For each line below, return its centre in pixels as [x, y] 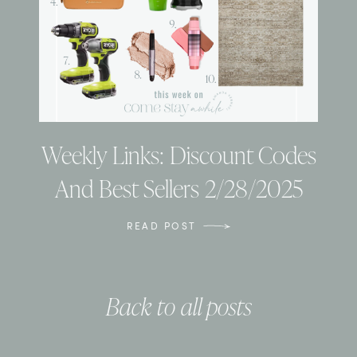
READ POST [162, 226]
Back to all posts [178, 306]
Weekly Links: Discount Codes [178, 155]
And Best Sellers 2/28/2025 [178, 188]
